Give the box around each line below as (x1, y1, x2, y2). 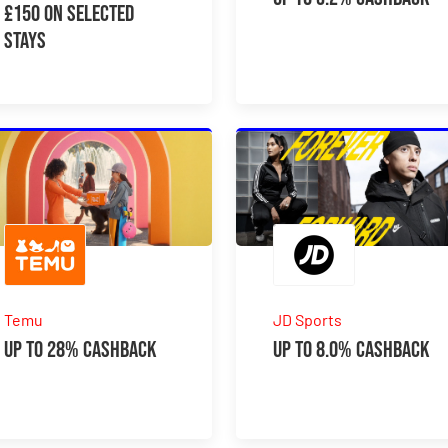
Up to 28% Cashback (4, 335, 158, 364)
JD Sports (273, 309, 343, 329)
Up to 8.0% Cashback (273, 335, 431, 364)
